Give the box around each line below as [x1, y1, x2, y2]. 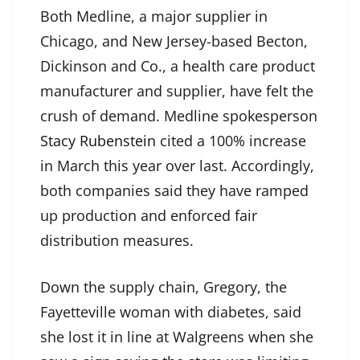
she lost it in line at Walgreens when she [40, 327, 313, 347]
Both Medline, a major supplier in [40, 6, 268, 27]
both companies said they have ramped [40, 181, 309, 201]
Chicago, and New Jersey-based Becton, [40, 31, 308, 51]
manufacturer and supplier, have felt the [40, 81, 313, 101]
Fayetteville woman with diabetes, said [40, 302, 301, 322]
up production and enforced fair [40, 206, 257, 226]
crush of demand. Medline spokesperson [40, 106, 317, 126]
